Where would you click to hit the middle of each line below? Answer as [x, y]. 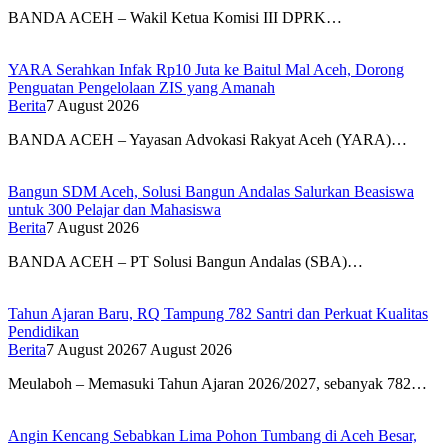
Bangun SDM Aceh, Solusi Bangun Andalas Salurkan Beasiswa [211, 192]
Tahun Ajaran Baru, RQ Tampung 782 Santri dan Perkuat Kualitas [218, 314]
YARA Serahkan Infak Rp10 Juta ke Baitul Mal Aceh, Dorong [206, 70]
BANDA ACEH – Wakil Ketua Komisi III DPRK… [175, 18]
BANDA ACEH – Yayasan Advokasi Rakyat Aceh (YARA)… [207, 140]
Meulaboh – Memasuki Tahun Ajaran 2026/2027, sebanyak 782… [217, 384]
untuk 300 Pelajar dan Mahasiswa [114, 210]
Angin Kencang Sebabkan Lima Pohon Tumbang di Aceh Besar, [212, 436]
